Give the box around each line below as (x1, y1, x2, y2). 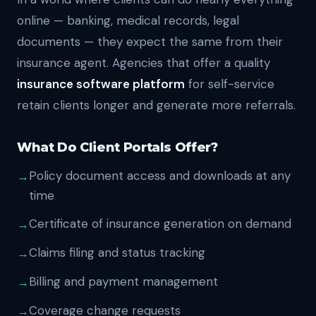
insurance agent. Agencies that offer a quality (17, 55, 270, 71)
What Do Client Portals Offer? (17, 140, 218, 155)
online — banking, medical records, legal (17, 13, 239, 28)
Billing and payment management (29, 274, 218, 289)
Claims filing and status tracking (29, 245, 205, 260)
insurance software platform (17, 76, 185, 92)
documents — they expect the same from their (17, 34, 283, 49)
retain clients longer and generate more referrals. (17, 97, 296, 113)
